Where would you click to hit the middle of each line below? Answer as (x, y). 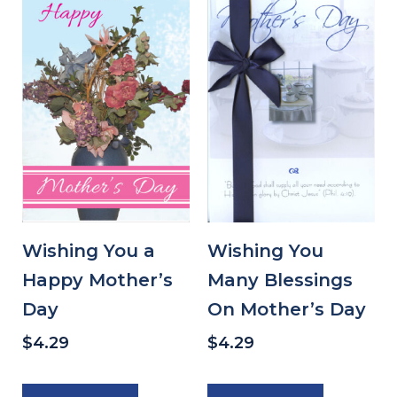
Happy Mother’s (97, 280)
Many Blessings (280, 280)
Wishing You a (89, 250)
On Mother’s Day (287, 309)
